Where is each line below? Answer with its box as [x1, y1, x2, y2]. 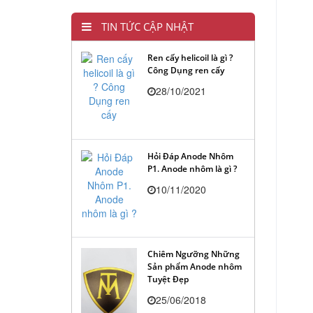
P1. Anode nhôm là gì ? [147, 162, 237, 175]
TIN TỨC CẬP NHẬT [99, 20, 194, 34]
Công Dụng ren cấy [147, 64, 224, 77]
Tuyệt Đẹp [147, 273, 189, 286]
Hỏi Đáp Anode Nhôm [147, 150, 233, 162]
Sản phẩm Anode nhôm [147, 261, 242, 273]
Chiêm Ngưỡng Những [147, 248, 240, 261]
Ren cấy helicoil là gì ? [147, 52, 233, 64]
